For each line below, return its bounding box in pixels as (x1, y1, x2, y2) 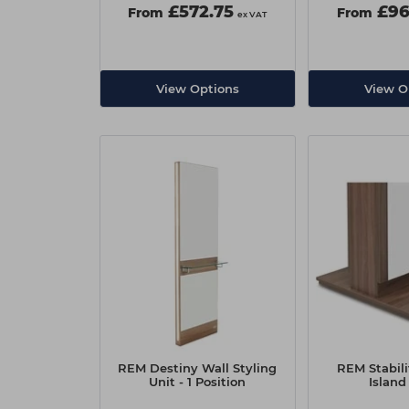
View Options (155, 81, 239, 96)
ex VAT (237, 9, 267, 19)
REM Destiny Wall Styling (118, 361, 277, 375)
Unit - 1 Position (149, 374, 246, 389)
